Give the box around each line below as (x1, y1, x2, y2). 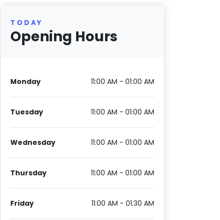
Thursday (10, 168, 47, 178)
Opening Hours (10, 27, 118, 46)
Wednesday (10, 137, 56, 148)
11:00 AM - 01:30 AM (91, 198, 155, 209)
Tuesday (10, 107, 44, 117)
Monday (10, 77, 41, 87)
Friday (10, 198, 34, 209)
